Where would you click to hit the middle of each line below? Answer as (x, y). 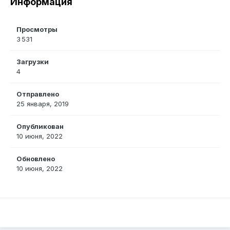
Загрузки (33, 62)
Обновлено (36, 159)
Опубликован (40, 127)
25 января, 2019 (43, 104)
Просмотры (37, 30)
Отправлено (38, 94)
